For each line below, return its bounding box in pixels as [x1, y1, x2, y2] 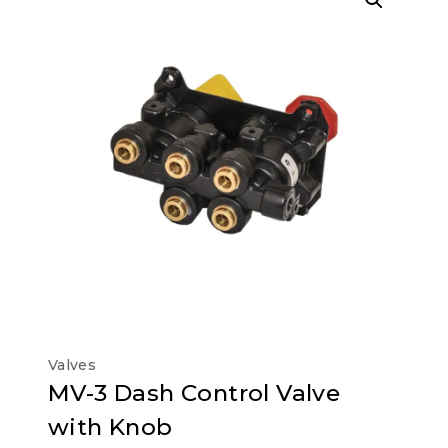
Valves [48, 356, 96, 374]
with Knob [48, 413, 173, 441]
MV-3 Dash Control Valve [48, 379, 341, 407]
